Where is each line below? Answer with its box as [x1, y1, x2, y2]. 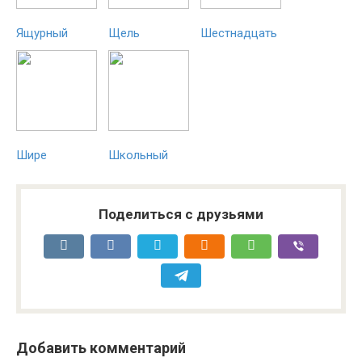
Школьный [108, 148, 168, 162]
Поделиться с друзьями [99, 206, 263, 222]
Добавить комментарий [16, 339, 186, 356]
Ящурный [16, 26, 68, 40]
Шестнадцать [200, 26, 277, 40]
